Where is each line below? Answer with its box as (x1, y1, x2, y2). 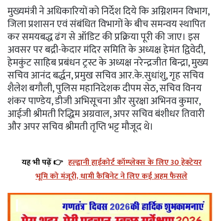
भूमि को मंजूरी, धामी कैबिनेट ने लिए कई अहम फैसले (36, 169, 187, 183)
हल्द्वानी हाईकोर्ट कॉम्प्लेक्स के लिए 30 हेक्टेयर (68, 155, 202, 169)
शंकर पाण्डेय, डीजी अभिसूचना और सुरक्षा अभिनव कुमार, (7, 92, 200, 110)
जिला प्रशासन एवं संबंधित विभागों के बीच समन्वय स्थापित (7, 15, 206, 33)
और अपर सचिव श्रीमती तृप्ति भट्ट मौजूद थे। (7, 118, 153, 135)
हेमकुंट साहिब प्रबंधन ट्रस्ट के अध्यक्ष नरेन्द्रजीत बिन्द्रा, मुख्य (7, 54, 208, 71)
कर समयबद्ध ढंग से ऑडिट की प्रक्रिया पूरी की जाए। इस (7, 28, 200, 45)
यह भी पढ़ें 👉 (21, 155, 63, 169)
